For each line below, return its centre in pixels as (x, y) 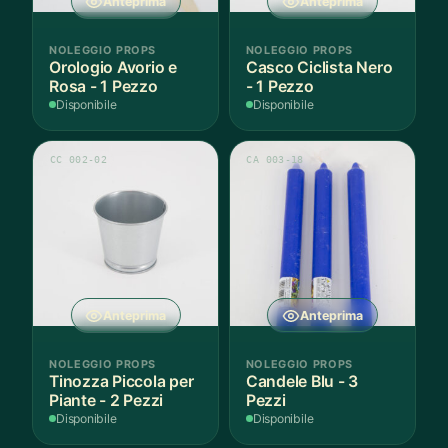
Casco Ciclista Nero (319, 67)
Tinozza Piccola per (121, 381)
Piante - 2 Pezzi (106, 400)
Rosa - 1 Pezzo (103, 86)
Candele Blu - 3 (302, 381)
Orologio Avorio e (113, 67)
